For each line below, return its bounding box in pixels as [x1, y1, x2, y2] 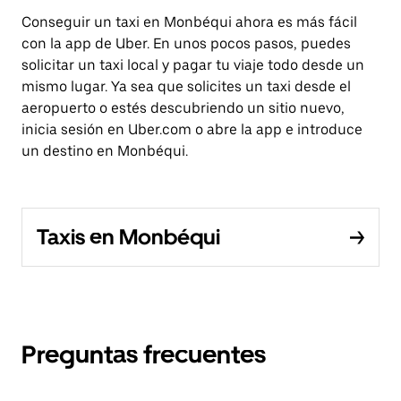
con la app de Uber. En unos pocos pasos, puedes [21, 35, 351, 52]
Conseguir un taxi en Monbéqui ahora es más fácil [21, 13, 357, 30]
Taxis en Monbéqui [37, 224, 220, 250]
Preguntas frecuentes [21, 339, 266, 370]
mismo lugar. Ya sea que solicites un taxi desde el [21, 78, 351, 95]
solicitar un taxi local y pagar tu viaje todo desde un [21, 56, 364, 73]
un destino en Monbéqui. [21, 142, 188, 159]
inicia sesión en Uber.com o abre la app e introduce [21, 121, 363, 138]
